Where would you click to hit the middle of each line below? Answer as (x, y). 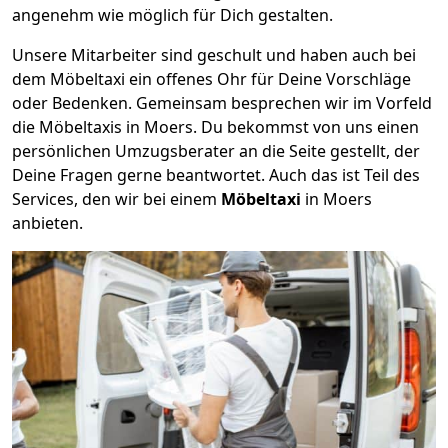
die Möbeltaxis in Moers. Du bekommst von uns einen (215, 126)
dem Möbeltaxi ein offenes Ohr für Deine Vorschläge (211, 78)
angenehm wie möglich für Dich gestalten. (172, 14)
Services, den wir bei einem (116, 198)
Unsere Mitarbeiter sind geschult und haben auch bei (214, 54)
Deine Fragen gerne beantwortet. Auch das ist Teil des (216, 174)
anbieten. (47, 222)
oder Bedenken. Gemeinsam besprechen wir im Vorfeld (222, 102)
